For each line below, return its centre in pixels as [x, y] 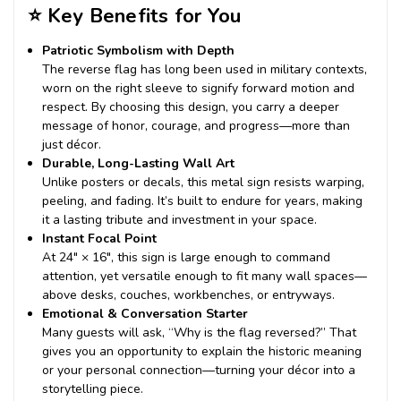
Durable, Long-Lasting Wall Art [139, 164]
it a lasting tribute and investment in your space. [180, 220]
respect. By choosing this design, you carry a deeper [191, 107]
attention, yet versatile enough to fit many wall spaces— [205, 277]
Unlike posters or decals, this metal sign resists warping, [204, 183]
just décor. [72, 145]
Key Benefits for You [141, 17]
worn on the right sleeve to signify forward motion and [199, 89]
